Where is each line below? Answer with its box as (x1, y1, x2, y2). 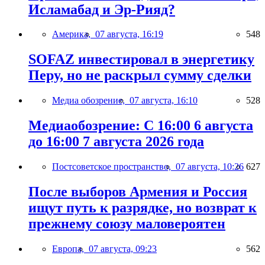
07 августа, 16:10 (130, 95, 198, 106)
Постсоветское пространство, (52, 161, 176, 172)
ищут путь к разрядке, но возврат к (28, 200, 257, 215)
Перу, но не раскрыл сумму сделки (28, 67, 251, 83)
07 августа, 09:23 (89, 243, 157, 254)
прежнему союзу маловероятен (28, 216, 225, 231)
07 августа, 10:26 (176, 161, 244, 172)
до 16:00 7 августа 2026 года (28, 134, 204, 150)
